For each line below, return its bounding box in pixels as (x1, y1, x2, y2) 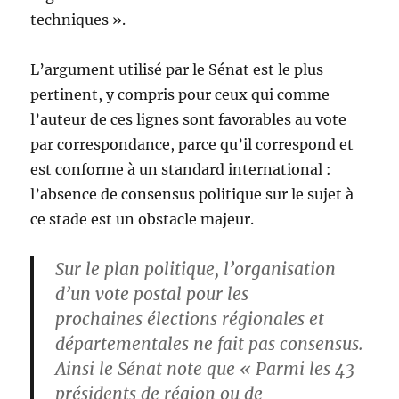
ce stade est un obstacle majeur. (30, 210, 255, 229)
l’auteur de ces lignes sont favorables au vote (30, 110, 347, 129)
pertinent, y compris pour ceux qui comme (30, 85, 330, 104)
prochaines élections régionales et (55, 308, 325, 330)
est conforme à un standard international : (30, 160, 332, 179)
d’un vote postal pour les (55, 283, 249, 305)
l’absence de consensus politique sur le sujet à (30, 185, 354, 204)
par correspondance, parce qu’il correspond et (30, 135, 354, 154)
